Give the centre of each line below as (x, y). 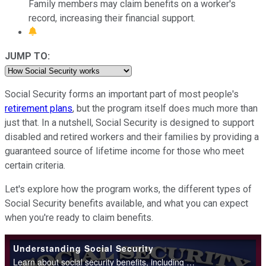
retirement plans (39, 108)
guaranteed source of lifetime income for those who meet (124, 151)
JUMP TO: (27, 56)
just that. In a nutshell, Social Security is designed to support (129, 122)
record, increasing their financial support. (112, 18)
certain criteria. (35, 165)
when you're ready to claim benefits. (79, 217)
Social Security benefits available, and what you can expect (126, 203)
